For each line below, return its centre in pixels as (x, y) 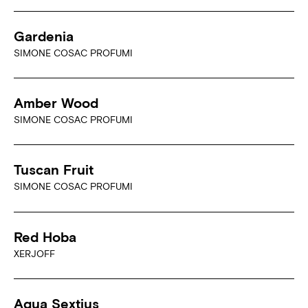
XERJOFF (34, 253)
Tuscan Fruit (54, 170)
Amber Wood (56, 103)
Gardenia (44, 36)
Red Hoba (45, 236)
